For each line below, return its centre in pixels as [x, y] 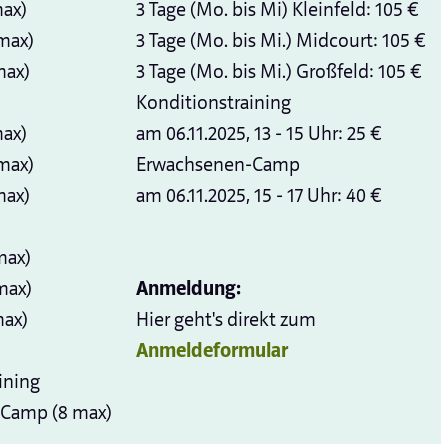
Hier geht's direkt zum [226, 320]
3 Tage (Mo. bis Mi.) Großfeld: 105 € [279, 72]
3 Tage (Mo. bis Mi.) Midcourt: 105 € [281, 41]
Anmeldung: [188, 289]
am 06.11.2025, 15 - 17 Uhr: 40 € [259, 196]
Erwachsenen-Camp [218, 165]
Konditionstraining [213, 103]
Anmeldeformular [212, 351]
